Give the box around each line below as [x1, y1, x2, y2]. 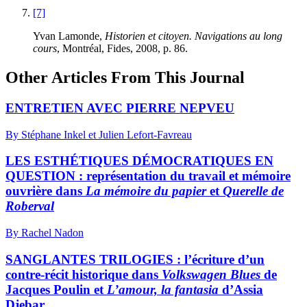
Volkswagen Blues [162, 267, 260, 282]
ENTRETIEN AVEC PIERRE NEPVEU [5, 100, 234, 115]
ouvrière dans [5, 184, 86, 199]
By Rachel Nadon [5, 227, 84, 239]
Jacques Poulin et [5, 282, 107, 297]
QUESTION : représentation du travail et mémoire [5, 169, 291, 184]
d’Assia [219, 282, 263, 297]
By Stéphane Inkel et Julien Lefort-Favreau [5, 128, 192, 140]
